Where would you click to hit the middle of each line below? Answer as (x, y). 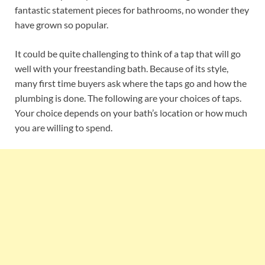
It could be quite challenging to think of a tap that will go (128, 54)
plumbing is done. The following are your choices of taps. (128, 98)
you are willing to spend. (64, 127)
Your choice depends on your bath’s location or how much (131, 113)
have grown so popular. (62, 25)
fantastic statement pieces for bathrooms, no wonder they (132, 10)
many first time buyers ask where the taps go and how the (131, 83)
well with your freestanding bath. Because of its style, (122, 68)
